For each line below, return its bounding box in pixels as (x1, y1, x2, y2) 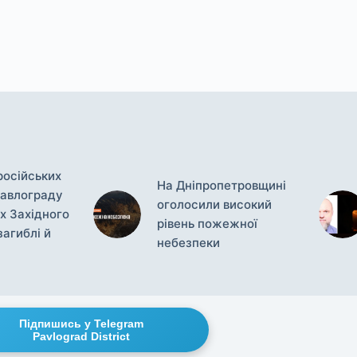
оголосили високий (157, 196, 272, 212)
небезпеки (157, 234, 220, 250)
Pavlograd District (32, 330, 130, 343)
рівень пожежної (157, 215, 257, 231)
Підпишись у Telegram (18, 317, 143, 330)
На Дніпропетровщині (157, 177, 286, 193)
